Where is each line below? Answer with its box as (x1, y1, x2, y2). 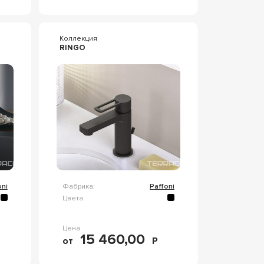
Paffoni (150, 181, 175, 191)
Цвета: (62, 194, 85, 203)
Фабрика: (62, 181, 95, 191)
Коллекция (59, 34, 97, 43)
